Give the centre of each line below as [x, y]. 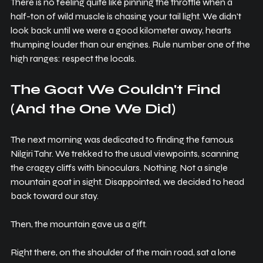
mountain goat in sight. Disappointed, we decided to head [128, 182]
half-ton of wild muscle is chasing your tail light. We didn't [127, 16]
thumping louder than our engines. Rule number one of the [131, 45]
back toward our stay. [55, 196]
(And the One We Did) [93, 109]
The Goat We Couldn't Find [117, 90]
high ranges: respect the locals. [73, 59]
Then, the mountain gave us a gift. [79, 224]
